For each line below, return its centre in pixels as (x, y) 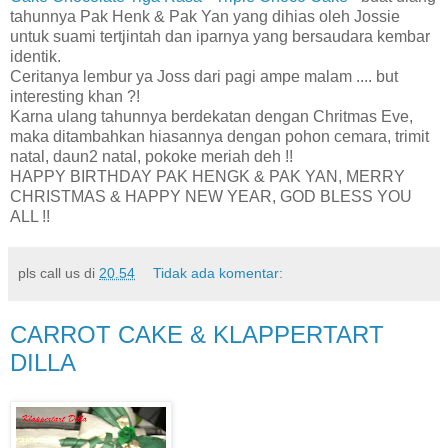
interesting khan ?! (75, 96)
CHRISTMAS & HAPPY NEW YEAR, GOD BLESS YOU (211, 196)
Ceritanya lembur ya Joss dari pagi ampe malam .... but (204, 76)
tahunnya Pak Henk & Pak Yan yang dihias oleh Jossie (205, 16)
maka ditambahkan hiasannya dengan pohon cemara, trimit (219, 136)
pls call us (49, 272)
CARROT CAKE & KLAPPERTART (197, 334)
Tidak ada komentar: (218, 272)
